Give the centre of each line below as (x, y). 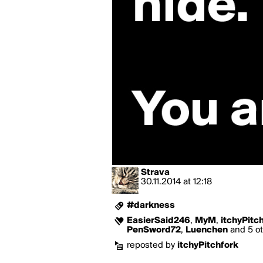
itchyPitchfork (208, 245)
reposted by (152, 245)
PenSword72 (154, 230)
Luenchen (207, 230)
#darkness (151, 205)
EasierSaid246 (159, 221)
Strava (155, 173)
